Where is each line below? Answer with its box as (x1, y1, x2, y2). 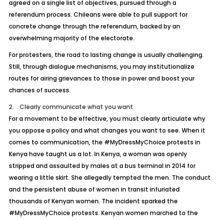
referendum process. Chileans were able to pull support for (8, 10, 188, 19)
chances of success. (8, 86, 71, 94)
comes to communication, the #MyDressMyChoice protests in (8, 138, 200, 146)
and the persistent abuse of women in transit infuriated (8, 185, 180, 193)
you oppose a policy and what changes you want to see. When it (8, 126, 205, 135)
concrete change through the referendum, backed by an (8, 22, 180, 30)
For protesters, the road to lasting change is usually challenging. (8, 51, 204, 59)
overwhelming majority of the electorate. (8, 34, 135, 42)
